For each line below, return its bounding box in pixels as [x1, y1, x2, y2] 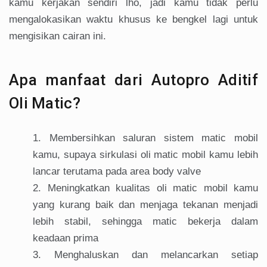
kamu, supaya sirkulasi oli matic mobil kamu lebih [33, 149, 258, 161]
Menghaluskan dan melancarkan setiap [54, 249, 258, 261]
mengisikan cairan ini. [9, 30, 106, 42]
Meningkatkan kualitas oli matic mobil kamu [47, 182, 258, 194]
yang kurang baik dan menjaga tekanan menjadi [33, 199, 258, 211]
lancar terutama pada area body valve [33, 166, 201, 178]
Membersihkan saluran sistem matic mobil [49, 132, 259, 144]
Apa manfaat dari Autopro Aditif [9, 71, 258, 89]
